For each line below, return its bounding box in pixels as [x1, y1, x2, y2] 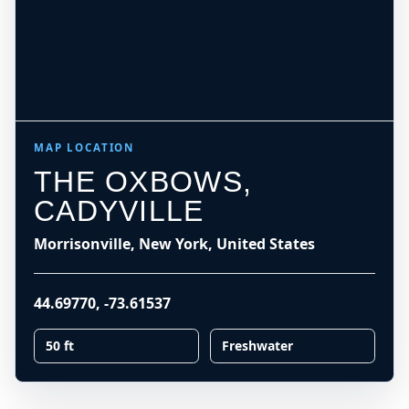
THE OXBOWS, [34, 165, 253, 198]
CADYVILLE [34, 194, 204, 227]
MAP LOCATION [34, 141, 135, 154]
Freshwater [222, 337, 293, 354]
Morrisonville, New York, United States [34, 234, 315, 254]
